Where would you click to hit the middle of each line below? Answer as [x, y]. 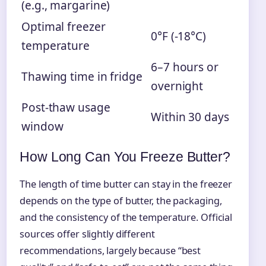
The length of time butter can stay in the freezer [126, 184]
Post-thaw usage [66, 108]
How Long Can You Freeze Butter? [125, 157]
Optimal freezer [64, 27]
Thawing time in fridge [82, 77]
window [42, 127]
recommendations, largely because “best [110, 251]
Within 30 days [190, 117]
